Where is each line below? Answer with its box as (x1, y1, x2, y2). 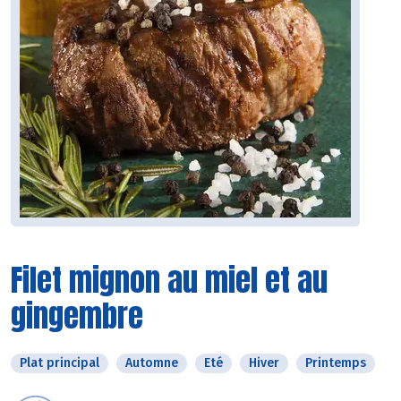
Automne (125, 355, 178, 371)
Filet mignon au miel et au (11, 257, 328, 303)
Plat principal (20, 355, 99, 371)
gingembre (11, 293, 143, 339)
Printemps (305, 355, 366, 371)
